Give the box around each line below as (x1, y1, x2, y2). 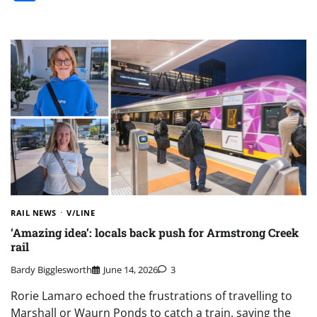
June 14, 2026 (103, 263, 158, 277)
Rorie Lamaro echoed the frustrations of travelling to (11, 288, 292, 304)
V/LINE (67, 207, 95, 218)
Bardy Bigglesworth (11, 263, 92, 277)
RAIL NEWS (11, 207, 57, 218)
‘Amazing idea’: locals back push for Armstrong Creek (11, 225, 299, 241)
